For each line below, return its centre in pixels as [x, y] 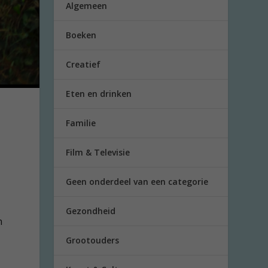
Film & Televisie [98, 152]
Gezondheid [91, 211]
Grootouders [93, 240]
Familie [81, 123]
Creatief [83, 64]
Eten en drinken [99, 94]
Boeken [81, 35]
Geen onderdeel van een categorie [137, 182]
